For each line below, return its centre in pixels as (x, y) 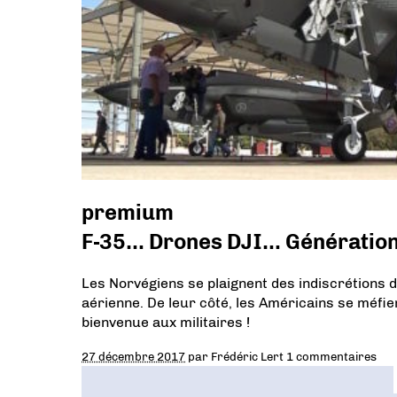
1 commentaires (331, 356)
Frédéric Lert (247, 356)
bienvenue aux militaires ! (166, 322)
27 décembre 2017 (133, 356)
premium (128, 212)
